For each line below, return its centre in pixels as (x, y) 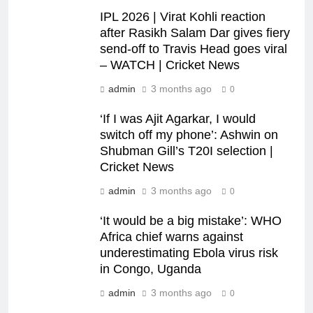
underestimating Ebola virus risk (189, 253)
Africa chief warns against (172, 237)
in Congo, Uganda (151, 269)
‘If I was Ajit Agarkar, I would (178, 119)
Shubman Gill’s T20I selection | (187, 151)
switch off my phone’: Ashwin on (189, 135)
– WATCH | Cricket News (170, 65)
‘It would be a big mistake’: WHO (191, 221)
